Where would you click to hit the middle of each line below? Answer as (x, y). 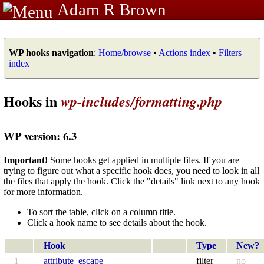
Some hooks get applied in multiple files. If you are (143, 160)
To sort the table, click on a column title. (101, 212)
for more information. (43, 192)
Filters (230, 53)
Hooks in (32, 101)
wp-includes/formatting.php (141, 101)
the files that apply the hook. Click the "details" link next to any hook (132, 181)
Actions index (184, 53)
